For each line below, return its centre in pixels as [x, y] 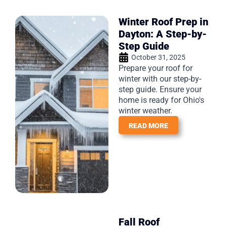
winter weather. [145, 110]
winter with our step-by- [160, 79]
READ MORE [148, 125]
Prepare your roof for [156, 68]
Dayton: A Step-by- [163, 34]
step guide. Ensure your [160, 89]
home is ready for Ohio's [161, 100]
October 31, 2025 [158, 57]
